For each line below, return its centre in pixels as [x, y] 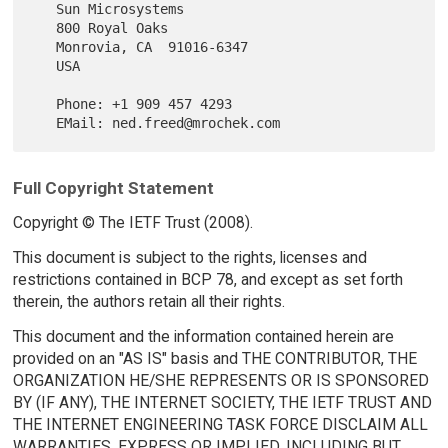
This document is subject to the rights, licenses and [189, 257]
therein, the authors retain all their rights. [148, 301]
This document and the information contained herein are [203, 336]
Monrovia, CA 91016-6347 [44, 47]
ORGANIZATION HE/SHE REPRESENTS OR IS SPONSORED [220, 380]
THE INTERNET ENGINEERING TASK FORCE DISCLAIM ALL [220, 424]
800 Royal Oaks [44, 28]
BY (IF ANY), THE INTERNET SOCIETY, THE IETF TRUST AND [222, 402]
